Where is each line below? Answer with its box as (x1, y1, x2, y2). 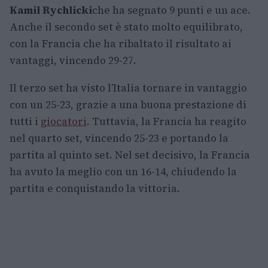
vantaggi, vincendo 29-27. (10, 53, 136, 68)
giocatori (41, 114, 87, 129)
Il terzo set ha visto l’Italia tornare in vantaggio (10, 81, 247, 96)
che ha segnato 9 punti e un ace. (92, 3, 251, 18)
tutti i (10, 114, 41, 129)
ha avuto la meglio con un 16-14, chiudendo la (10, 165, 237, 179)
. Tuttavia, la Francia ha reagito (87, 114, 246, 129)
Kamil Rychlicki (10, 3, 92, 18)
